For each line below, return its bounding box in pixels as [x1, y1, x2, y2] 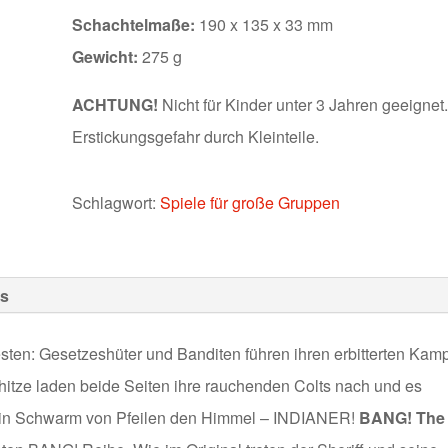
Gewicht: [72, 44, 143, 68]
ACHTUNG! [72, 92, 159, 116]
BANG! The [359, 405, 445, 429]
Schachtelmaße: [72, 12, 200, 36]
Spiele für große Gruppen [160, 190, 341, 214]
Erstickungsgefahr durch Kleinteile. [72, 124, 320, 148]
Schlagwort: [72, 190, 161, 214]
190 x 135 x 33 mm [199, 12, 334, 36]
